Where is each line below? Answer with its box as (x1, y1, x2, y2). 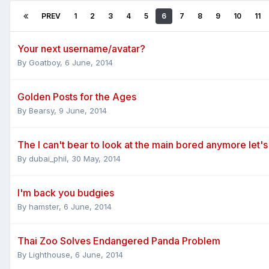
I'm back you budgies (17, 186, 114, 199)
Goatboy (29, 57, 60, 67)
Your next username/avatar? (17, 42, 145, 55)
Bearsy (29, 105, 54, 115)
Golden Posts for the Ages (17, 90, 136, 103)
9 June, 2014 (59, 105, 107, 115)
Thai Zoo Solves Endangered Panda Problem (17, 234, 220, 247)
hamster (29, 201, 59, 211)
